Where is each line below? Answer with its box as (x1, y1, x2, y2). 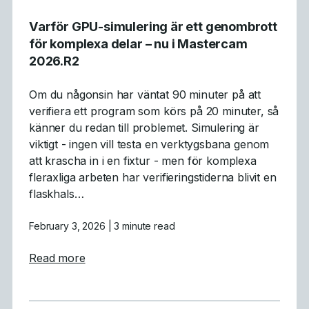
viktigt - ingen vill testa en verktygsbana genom (29, 137, 270, 151)
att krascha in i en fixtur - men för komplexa (29, 154, 257, 168)
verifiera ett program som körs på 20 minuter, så (29, 104, 279, 118)
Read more (29, 251, 86, 265)
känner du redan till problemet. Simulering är (29, 121, 259, 134)
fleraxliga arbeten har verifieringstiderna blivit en (29, 170, 277, 184)
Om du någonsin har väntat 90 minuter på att (29, 88, 261, 101)
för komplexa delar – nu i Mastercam (29, 36, 248, 51)
